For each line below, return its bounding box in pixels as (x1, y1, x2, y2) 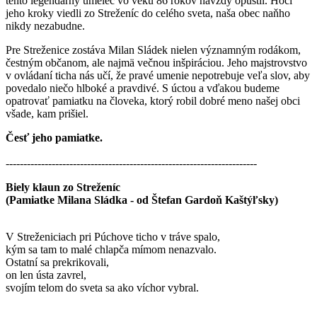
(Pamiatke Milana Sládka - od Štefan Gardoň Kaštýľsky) (6, 194, 278, 207)
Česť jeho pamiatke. (6, 132, 103, 144)
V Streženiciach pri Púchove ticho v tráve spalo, (6, 231, 220, 243)
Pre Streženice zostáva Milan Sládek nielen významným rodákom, (6, 44, 301, 57)
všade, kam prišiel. (6, 108, 88, 120)
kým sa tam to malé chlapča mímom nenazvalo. (6, 243, 217, 256)
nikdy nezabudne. (6, 20, 85, 33)
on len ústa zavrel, (6, 269, 86, 282)
